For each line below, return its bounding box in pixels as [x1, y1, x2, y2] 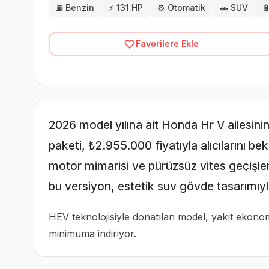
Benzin [65, 2, 94, 13]
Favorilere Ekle [135, 38, 199, 49]
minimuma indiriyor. [49, 228, 136, 240]
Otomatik [168, 2, 205, 13]
